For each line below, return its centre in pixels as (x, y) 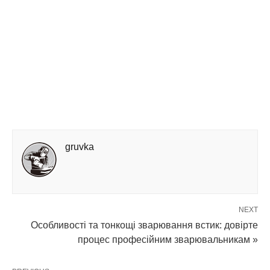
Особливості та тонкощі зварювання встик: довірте (144, 225)
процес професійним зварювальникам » (168, 240)
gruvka (80, 147)
